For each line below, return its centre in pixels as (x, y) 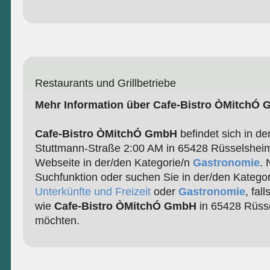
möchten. (57, 221)
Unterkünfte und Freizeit (93, 192)
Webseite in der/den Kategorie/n (114, 163)
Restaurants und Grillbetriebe (105, 83)
